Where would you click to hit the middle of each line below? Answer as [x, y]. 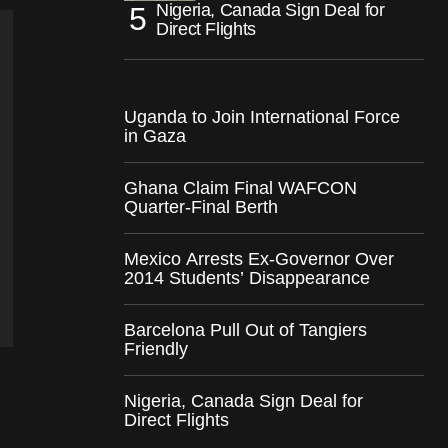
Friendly [156, 348]
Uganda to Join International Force [262, 116]
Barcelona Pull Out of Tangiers [245, 329]
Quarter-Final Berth [201, 206]
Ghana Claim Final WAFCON [240, 187]
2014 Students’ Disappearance [247, 277]
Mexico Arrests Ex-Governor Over [259, 258]
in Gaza [155, 135]
